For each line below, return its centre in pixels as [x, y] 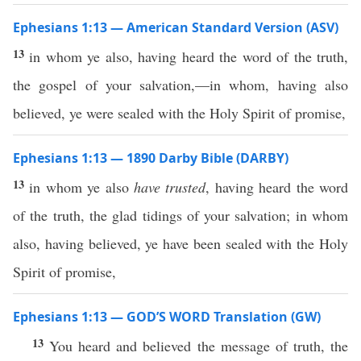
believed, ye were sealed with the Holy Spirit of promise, [179, 113]
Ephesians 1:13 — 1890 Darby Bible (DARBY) [151, 158]
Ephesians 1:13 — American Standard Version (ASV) [176, 27]
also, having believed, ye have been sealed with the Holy [180, 243]
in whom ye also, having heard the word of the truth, [189, 56]
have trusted [170, 187]
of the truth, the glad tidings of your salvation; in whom [180, 215]
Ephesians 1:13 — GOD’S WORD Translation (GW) [167, 317]
